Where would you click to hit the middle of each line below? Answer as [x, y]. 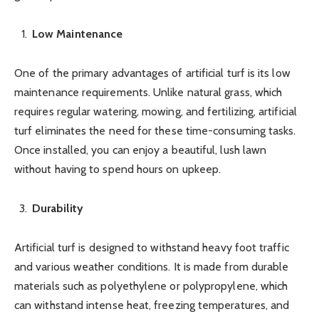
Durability [58, 209]
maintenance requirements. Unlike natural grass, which [148, 92]
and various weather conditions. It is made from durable [152, 267]
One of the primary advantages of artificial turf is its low [152, 73]
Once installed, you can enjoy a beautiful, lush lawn [141, 150]
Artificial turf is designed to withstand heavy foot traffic [152, 248]
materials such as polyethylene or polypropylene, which [151, 286]
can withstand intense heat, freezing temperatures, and [152, 305]
